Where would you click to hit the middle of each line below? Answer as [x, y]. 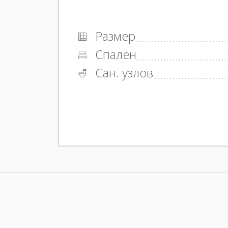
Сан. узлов [122, 73]
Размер [113, 36]
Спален [114, 54]
